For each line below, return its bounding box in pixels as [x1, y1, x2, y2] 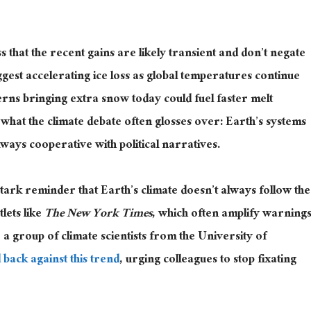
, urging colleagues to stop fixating [119, 249, 296, 272]
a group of [3, 226, 58, 249]
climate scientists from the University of [58, 226, 267, 249]
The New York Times [44, 203, 152, 226]
